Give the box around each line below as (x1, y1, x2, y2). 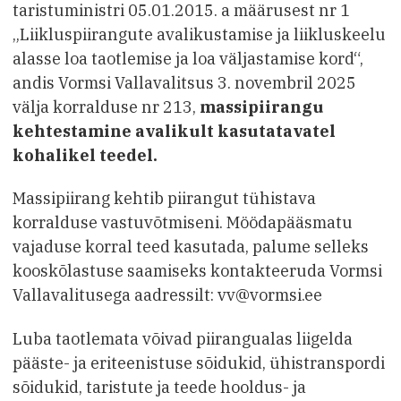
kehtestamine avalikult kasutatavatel (13, 120, 336, 141)
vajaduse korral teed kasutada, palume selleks (13, 236, 369, 258)
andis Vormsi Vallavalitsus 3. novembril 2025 (13, 72, 356, 93)
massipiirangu (200, 96, 324, 117)
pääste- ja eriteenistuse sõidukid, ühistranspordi (13, 352, 385, 373)
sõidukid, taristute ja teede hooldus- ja (13, 376, 306, 397)
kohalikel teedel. (13, 144, 161, 166)
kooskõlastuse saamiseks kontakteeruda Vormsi (13, 260, 382, 282)
